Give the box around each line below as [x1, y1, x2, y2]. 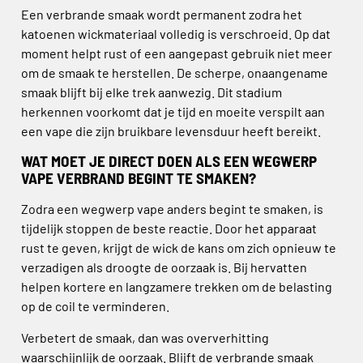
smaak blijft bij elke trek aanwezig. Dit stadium [21, 83, 282, 100]
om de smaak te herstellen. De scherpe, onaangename [21, 64, 328, 80]
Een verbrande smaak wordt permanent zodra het [21, 6, 302, 22]
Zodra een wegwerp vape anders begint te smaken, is [21, 201, 323, 217]
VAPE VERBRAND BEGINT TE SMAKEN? [21, 169, 256, 188]
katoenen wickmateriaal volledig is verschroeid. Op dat [21, 25, 331, 41]
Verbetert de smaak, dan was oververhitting [21, 329, 269, 345]
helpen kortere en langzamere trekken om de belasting [21, 279, 332, 295]
